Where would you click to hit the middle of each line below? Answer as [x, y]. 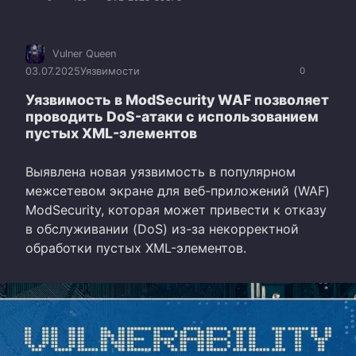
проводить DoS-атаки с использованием [172, 117]
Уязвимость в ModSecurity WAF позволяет [177, 100]
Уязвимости [110, 72]
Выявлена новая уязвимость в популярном [161, 172]
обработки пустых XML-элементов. [136, 248]
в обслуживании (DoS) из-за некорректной [162, 229]
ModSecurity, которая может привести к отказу [176, 210]
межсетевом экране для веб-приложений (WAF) [178, 191]
